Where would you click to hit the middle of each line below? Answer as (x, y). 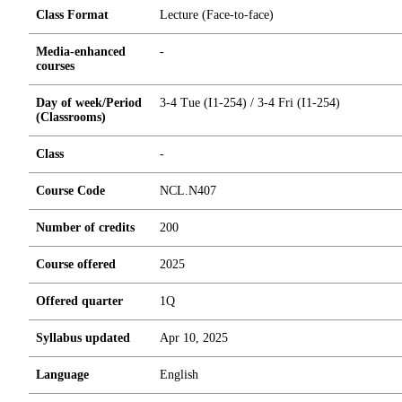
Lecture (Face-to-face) (217, 15)
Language (62, 375)
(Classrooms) (71, 117)
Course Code (70, 191)
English (179, 375)
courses (55, 66)
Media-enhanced (81, 52)
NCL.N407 (188, 191)
